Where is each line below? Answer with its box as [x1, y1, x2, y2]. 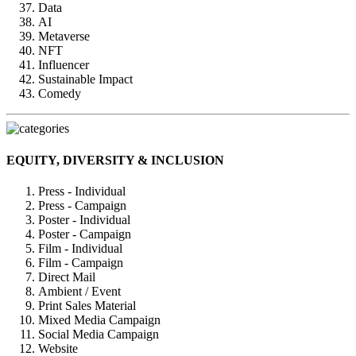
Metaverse [38, 29, 90, 44]
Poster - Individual [38, 212, 130, 226]
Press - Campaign [38, 198, 126, 212]
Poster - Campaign [38, 226, 131, 241]
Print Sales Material [38, 298, 136, 312]
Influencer [38, 58, 89, 72]
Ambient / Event [38, 284, 121, 298]
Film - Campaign [38, 255, 123, 269]
